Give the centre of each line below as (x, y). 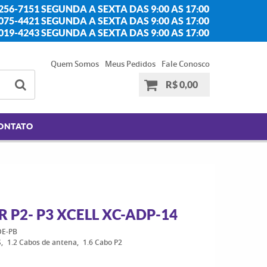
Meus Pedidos (130, 64)
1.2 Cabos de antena (42, 242)
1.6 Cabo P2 (102, 242)
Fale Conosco (185, 64)
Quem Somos (74, 64)
